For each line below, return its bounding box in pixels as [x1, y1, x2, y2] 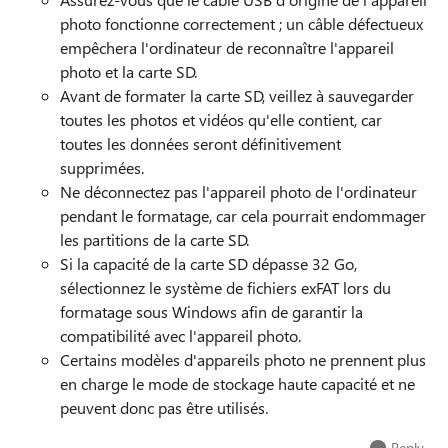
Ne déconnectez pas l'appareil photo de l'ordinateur [60, 181, 417, 202]
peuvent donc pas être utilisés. [60, 397, 268, 418]
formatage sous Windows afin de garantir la [60, 301, 363, 322]
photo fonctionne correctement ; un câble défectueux [60, 13, 423, 34]
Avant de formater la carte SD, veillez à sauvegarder [60, 85, 414, 106]
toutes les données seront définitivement [60, 133, 341, 154]
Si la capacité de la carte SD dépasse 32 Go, [60, 253, 357, 274]
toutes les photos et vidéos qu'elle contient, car [60, 109, 382, 130]
